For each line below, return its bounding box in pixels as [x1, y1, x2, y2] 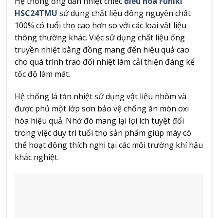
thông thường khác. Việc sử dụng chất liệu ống [15, 32, 185, 43]
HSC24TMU [15, 8, 57, 19]
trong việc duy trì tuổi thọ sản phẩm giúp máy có [15, 127, 191, 138]
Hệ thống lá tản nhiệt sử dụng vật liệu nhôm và [15, 91, 186, 102]
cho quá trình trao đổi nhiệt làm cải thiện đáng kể [15, 56, 195, 68]
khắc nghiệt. [15, 151, 59, 163]
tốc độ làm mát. [15, 69, 70, 80]
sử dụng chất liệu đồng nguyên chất [57, 8, 191, 19]
